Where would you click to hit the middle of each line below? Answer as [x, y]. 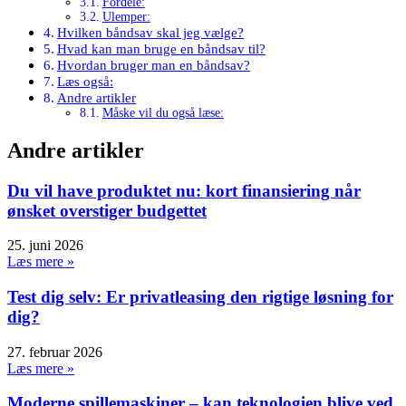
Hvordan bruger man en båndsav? [154, 64]
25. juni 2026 [45, 246]
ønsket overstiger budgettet [107, 210]
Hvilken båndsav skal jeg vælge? [151, 32]
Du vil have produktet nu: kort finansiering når [184, 190]
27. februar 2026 [55, 352]
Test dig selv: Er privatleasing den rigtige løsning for [200, 296]
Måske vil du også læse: [163, 112]
